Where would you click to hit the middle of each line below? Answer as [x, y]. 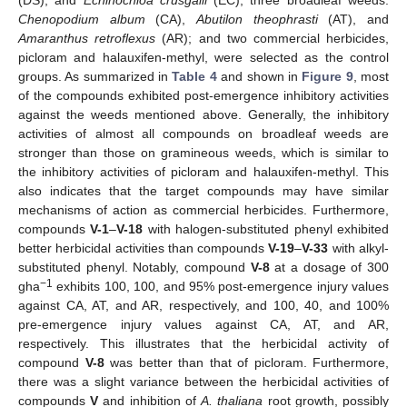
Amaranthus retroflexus [87, 38]
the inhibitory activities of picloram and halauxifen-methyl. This [203, 171]
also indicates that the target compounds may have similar [203, 190]
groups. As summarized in [95, 76]
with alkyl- [359, 248]
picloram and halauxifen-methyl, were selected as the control [203, 57]
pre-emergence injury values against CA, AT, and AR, [203, 324]
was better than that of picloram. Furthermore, [246, 362]
